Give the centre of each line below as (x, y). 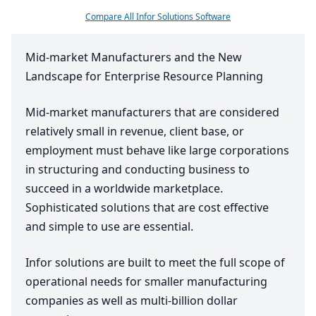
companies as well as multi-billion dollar (132, 301)
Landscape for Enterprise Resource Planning (144, 77)
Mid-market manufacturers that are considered (152, 113)
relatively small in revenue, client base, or (135, 132)
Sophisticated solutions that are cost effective (147, 208)
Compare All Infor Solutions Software (158, 17)
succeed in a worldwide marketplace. (124, 189)
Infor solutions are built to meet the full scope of (155, 263)
